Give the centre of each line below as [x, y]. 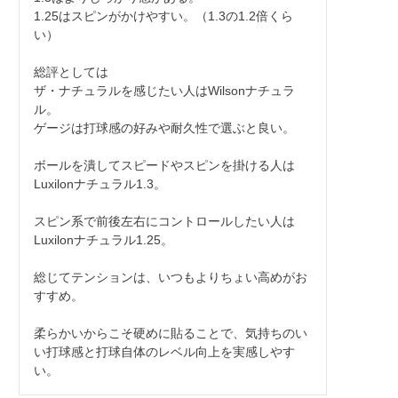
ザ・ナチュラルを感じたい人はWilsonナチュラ [164, 90]
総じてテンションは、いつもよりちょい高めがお [170, 277]
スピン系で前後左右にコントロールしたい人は [164, 221]
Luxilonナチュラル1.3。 [99, 183]
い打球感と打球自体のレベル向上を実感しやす [164, 351]
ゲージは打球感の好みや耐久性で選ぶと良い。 [164, 127]
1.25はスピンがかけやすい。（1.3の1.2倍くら [163, 16]
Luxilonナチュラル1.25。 [103, 239]
